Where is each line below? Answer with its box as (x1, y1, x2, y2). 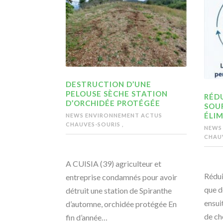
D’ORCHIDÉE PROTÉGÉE (66, 99, 160, 108)
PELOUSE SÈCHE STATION (66, 89, 168, 99)
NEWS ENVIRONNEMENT (66, 112, 141, 119)
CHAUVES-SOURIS (66, 121, 122, 128)
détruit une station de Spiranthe (66, 186, 172, 196)
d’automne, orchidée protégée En (66, 199, 177, 209)
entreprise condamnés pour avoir (66, 172, 177, 182)
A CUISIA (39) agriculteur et (66, 159, 161, 169)
